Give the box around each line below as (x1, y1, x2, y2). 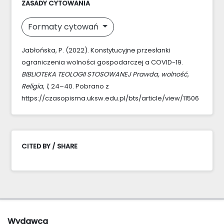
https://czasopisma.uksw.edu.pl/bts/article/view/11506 (21, 93, 199, 103)
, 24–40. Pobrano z (48, 81, 109, 91)
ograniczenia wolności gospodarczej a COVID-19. (21, 57, 183, 67)
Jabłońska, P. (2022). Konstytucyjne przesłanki (21, 45, 170, 55)
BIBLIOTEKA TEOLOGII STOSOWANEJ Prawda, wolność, (21, 69, 189, 79)
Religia (21, 81, 43, 91)
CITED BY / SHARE (21, 141, 77, 151)
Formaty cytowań (28, 20, 100, 32)
